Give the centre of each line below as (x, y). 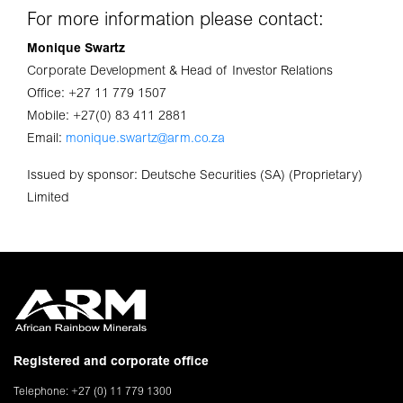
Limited (48, 198)
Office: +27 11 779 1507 (97, 94)
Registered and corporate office (111, 362)
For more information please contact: (175, 20)
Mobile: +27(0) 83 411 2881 (107, 116)
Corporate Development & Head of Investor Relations (180, 72)
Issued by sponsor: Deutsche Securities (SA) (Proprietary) (195, 176)
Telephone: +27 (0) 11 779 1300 (93, 392)
